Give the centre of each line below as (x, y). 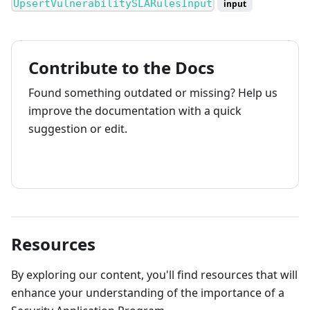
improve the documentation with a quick (135, 111)
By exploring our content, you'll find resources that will (154, 275)
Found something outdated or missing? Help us (153, 93)
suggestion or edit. (78, 129)
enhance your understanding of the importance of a (148, 293)
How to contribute (89, 161)
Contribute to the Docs (121, 68)
